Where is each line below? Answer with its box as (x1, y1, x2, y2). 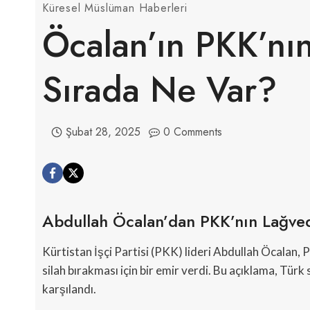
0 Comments (163, 124, 223, 140)
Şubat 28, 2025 (65, 124, 140, 140)
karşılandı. (42, 282, 96, 297)
